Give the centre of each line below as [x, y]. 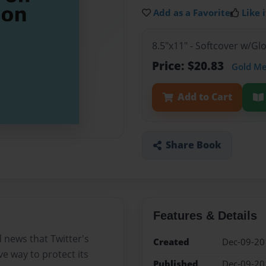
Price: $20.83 [189, 66]
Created [171, 242]
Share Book [193, 145]
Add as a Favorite [192, 13]
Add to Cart [205, 97]
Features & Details [205, 215]
